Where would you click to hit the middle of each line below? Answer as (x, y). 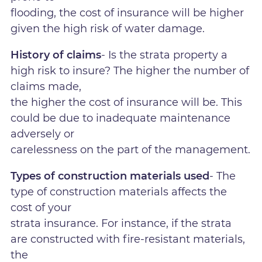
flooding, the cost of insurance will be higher (127, 13)
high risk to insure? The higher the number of (130, 70)
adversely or (43, 134)
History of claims (56, 55)
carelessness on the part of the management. (131, 149)
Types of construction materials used (110, 176)
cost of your (41, 208)
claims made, (46, 86)
